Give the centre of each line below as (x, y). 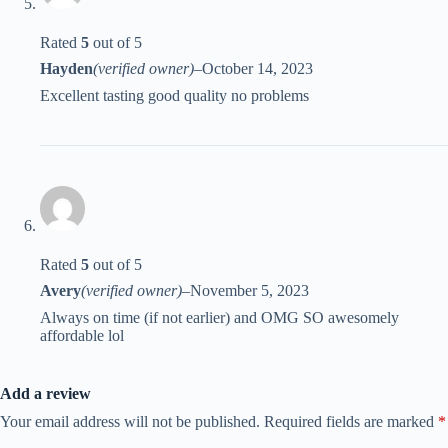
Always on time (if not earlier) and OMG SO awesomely (219, 318)
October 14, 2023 (257, 69)
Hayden (66, 69)
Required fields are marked (351, 422)
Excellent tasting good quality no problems (174, 96)
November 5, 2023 (249, 291)
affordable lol (82, 336)
